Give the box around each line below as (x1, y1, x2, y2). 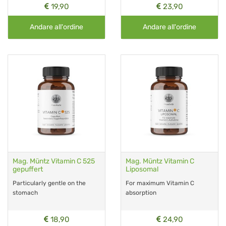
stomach (13, 189, 38, 196)
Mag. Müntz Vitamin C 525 (13, 156, 95, 165)
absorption (126, 189, 156, 196)
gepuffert (13, 164, 43, 174)
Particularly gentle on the (13, 179, 86, 187)
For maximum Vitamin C (126, 179, 194, 187)
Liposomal (126, 164, 158, 174)
